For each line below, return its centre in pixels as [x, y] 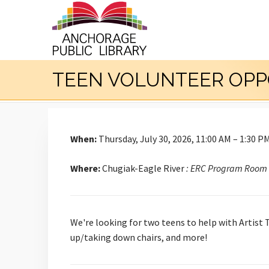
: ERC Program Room [227, 168]
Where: [85, 168]
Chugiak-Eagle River [143, 168]
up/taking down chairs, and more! [140, 237]
